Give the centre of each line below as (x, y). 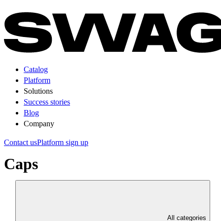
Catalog (36, 69)
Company (39, 124)
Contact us (20, 142)
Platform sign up (63, 142)
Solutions (38, 91)
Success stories (47, 102)
